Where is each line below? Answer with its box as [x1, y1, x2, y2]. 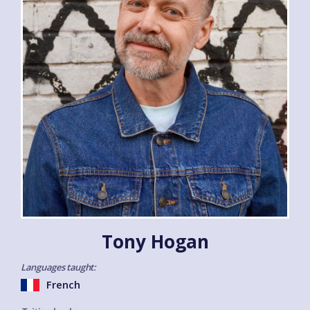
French [46, 277, 80, 291]
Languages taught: [21, 260, 96, 273]
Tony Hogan [101, 228, 209, 254]
